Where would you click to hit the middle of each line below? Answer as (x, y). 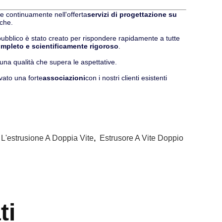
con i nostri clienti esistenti (126, 78)
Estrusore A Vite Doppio (141, 138)
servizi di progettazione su (132, 14)
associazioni (64, 78)
